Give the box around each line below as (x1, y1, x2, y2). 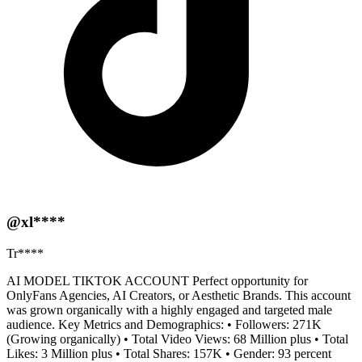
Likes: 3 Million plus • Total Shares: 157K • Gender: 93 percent (6, 347, 331, 360)
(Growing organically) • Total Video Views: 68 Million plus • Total (6, 332, 348, 346)
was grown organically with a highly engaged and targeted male (6, 303, 332, 317)
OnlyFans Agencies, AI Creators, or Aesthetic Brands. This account (6, 288, 351, 302)
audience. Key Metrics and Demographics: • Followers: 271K (6, 318, 322, 331)
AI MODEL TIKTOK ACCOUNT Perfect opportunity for (6, 274, 308, 288)
